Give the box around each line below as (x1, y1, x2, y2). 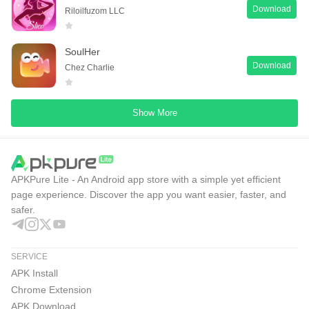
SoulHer (65, 46, 100, 57)
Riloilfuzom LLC (65, 6, 125, 16)
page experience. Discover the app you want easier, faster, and (11, 189, 286, 201)
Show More (132, 108, 177, 119)
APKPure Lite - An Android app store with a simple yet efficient (11, 174, 281, 186)
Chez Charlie (65, 62, 114, 72)
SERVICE (11, 252, 48, 262)
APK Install (11, 268, 58, 279)
